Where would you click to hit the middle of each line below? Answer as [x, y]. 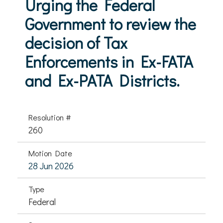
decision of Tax [76, 43]
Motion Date [50, 153]
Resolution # [50, 117]
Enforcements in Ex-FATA [109, 61]
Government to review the [111, 24]
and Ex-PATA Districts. [102, 80]
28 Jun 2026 [51, 166]
